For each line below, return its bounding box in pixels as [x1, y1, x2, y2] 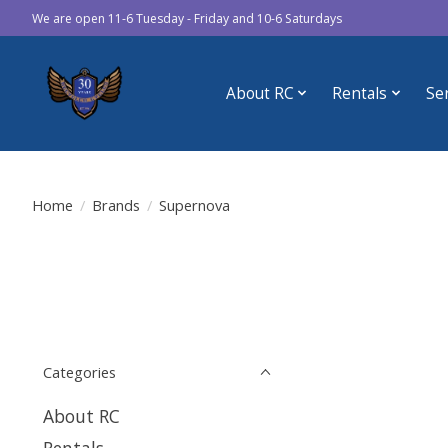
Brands [91, 194, 140, 215]
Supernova [158, 194, 230, 215]
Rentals [332, 82, 388, 104]
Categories [43, 362, 116, 382]
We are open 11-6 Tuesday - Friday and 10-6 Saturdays [32, 9, 342, 27]
